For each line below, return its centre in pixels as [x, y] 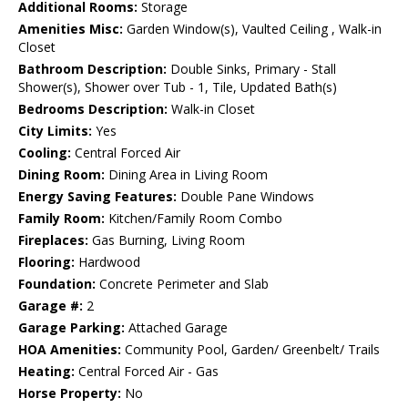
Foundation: [57, 284]
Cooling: [45, 153]
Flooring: [46, 262]
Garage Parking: [71, 328]
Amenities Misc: [71, 29]
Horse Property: [70, 393]
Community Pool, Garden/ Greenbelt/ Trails [250, 350]
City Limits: [55, 131]
